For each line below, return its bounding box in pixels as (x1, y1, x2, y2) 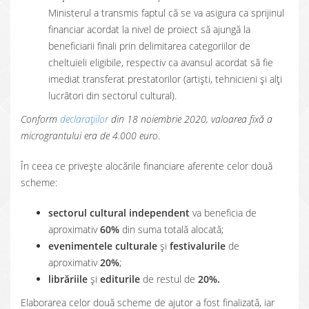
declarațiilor (60, 112, 108, 126)
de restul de (143, 272, 195, 286)
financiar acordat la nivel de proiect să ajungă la (48, 23, 250, 36)
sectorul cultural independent (48, 206, 192, 219)
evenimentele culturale (48, 239, 157, 252)
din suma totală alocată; (119, 223, 223, 236)
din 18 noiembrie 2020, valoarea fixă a (108, 112, 272, 126)
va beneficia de (192, 206, 257, 219)
